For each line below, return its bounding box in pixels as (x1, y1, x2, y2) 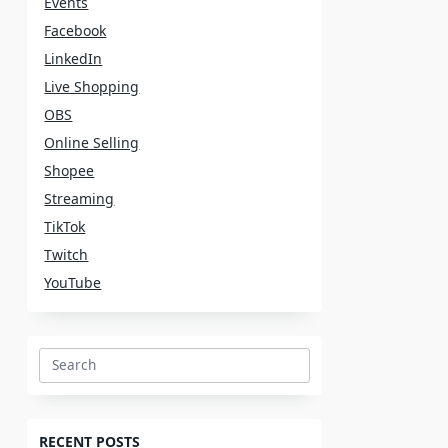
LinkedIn (44, 48, 103, 68)
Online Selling (44, 132, 140, 152)
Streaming (44, 188, 115, 208)
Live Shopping (44, 76, 140, 96)
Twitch (44, 244, 89, 264)
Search (38, 363, 83, 383)
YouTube (44, 272, 102, 292)
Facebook (44, 20, 107, 40)
